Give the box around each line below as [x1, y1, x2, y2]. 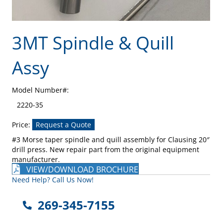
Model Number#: [12, 85, 69, 95]
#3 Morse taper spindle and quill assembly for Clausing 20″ [12, 134, 210, 144]
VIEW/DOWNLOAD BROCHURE [26, 164, 138, 175]
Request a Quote [36, 119, 91, 129]
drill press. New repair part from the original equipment [12, 144, 199, 154]
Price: [12, 119, 32, 129]
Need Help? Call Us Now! [12, 175, 94, 185]
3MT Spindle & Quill [12, 30, 174, 55]
